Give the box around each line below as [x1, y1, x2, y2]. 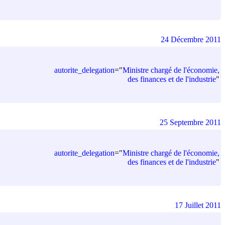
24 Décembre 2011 [161, 35, 221, 44]
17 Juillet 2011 [175, 200, 221, 209]
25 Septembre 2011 [160, 118, 221, 127]
